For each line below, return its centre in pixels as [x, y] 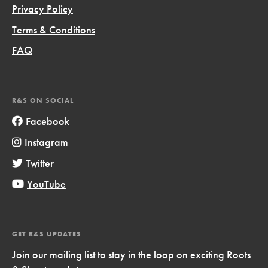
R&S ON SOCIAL [42, 101]
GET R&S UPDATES [46, 234]
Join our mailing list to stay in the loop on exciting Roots [131, 254]
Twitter [39, 163]
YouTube [46, 184]
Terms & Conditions [53, 29]
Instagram [46, 142]
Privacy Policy [42, 8]
